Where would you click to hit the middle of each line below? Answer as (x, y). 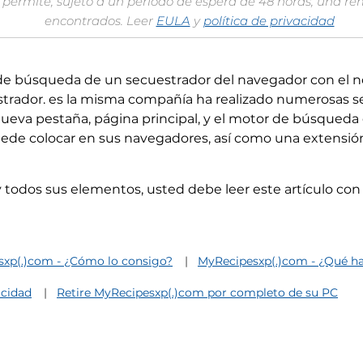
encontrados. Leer (100, 21)
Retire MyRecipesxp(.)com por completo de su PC (197, 293)
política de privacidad (269, 21)
